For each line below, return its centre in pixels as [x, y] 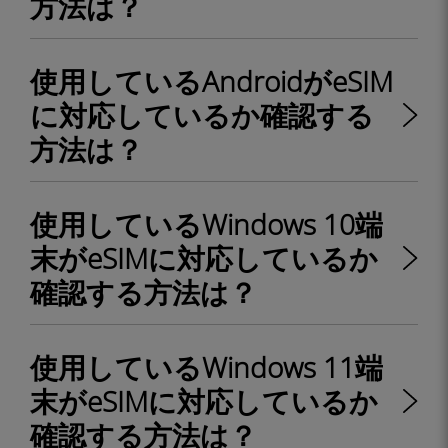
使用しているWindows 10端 [206, 224]
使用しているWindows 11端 [206, 367]
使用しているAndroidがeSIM [211, 81]
